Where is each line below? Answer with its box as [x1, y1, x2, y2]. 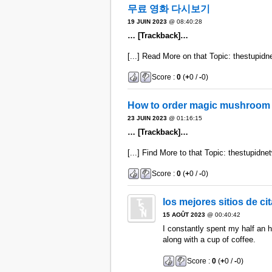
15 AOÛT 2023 [162, 211, 205, 219]
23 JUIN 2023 [127, 115, 167, 122]
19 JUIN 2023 [127, 18, 167, 25]
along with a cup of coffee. [162, 235, 256, 245]
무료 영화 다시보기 [127, 4, 210, 15]
